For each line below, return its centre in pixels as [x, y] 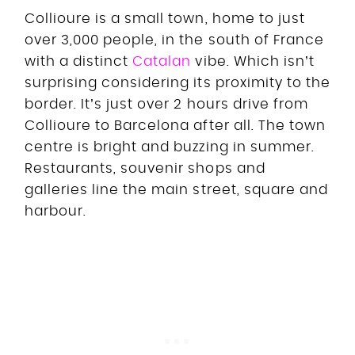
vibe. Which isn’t [253, 61]
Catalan [162, 61]
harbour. [56, 211]
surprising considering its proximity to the [177, 82]
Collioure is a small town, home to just [165, 18]
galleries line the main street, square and [176, 189]
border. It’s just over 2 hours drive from [166, 104]
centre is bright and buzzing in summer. [170, 147]
